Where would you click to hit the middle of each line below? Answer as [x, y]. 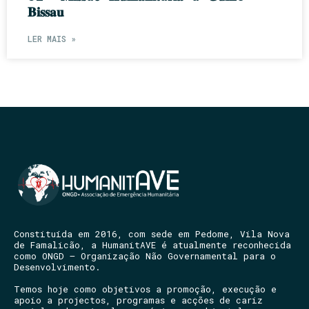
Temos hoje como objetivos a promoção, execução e [145, 289]
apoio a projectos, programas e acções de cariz [138, 300]
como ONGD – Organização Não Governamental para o [145, 256]
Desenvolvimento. [57, 267]
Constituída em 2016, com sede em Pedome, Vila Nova [152, 234]
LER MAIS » [52, 39]
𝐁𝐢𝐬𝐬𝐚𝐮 [46, 12]
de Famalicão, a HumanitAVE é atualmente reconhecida [152, 245]
